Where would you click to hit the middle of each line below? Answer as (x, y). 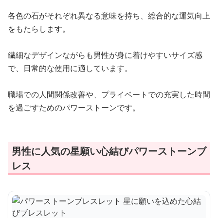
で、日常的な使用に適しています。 (70, 68)
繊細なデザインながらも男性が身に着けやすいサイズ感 (105, 55)
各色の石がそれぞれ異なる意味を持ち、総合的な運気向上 (109, 16)
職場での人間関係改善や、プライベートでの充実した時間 (109, 95)
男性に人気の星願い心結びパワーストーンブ (109, 151)
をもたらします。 (39, 29)
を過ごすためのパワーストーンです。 (74, 108)
